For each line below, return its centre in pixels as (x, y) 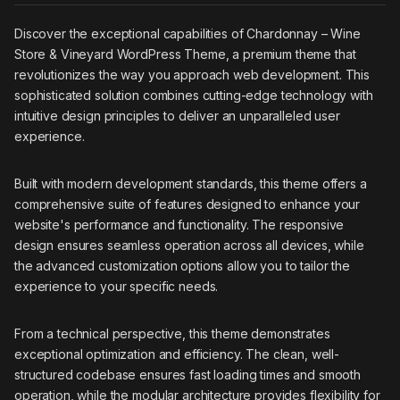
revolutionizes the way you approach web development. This (192, 75)
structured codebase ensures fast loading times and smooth (188, 375)
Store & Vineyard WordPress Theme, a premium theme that (185, 54)
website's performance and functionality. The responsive (179, 225)
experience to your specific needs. (117, 287)
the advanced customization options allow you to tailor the (182, 266)
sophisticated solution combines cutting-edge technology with (194, 96)
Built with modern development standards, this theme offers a (191, 184)
